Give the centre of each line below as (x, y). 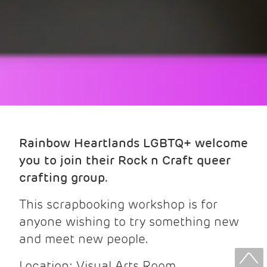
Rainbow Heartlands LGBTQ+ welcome (133, 142)
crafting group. (63, 177)
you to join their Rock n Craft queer (125, 160)
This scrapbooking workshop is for (118, 204)
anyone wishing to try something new (129, 221)
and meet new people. (85, 238)
